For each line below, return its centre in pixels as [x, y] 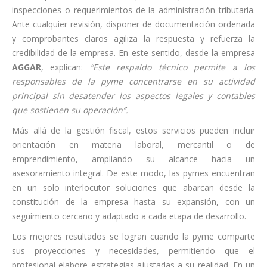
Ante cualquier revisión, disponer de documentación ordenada [133, 24]
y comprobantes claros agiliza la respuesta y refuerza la [133, 38]
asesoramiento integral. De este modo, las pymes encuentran [133, 173]
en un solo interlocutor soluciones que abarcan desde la [133, 187]
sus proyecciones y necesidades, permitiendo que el [133, 250]
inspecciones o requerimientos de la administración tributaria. [133, 10]
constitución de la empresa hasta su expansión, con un [133, 201]
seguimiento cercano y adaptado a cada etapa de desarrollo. [129, 216]
